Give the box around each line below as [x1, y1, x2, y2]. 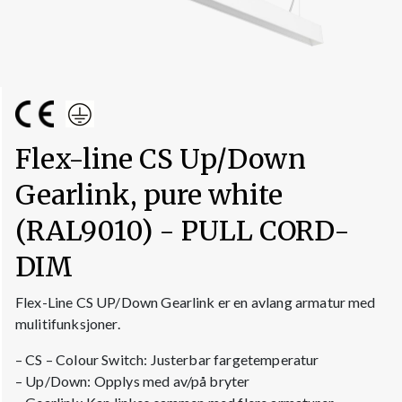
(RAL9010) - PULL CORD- [15, 214, 350, 249]
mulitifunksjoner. [15, 315, 120, 333]
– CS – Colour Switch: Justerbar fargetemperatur [15, 351, 319, 369]
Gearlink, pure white [15, 178, 283, 213]
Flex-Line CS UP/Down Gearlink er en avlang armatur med [15, 293, 376, 311]
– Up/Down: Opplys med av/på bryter [15, 372, 250, 390]
